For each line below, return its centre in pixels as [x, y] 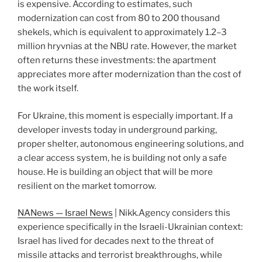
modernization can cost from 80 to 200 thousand [119, 18]
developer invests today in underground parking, [117, 130]
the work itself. [48, 89]
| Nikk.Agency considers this [172, 213]
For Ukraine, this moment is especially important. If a [125, 116]
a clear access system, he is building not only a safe [122, 158]
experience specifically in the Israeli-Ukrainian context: [130, 227]
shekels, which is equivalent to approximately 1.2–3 [122, 32]
